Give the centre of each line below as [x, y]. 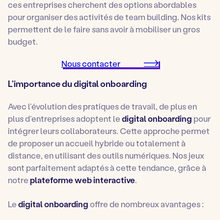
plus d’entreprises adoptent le [65, 118]
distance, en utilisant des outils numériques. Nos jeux [106, 155]
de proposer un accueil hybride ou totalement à [97, 143]
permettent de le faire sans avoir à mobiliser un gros [104, 29]
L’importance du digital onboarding [77, 83]
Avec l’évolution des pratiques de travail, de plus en [102, 106]
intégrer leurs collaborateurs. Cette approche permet [109, 130]
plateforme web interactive [82, 179]
